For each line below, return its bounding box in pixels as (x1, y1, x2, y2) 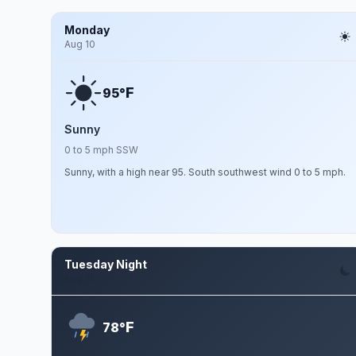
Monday (64, 23, 110, 37)
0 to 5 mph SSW (64, 144, 138, 156)
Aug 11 (64, 273, 93, 284)
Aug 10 (64, 38, 95, 50)
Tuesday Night (64, 257, 147, 271)
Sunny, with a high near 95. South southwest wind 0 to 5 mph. (64, 166, 346, 178)
